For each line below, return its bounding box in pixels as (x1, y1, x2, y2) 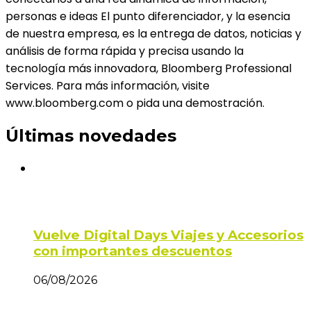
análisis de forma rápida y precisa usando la (6, 43, 244, 60)
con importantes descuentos (33, 242, 232, 259)
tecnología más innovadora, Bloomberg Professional (6, 60, 292, 77)
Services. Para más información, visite (6, 78, 210, 94)
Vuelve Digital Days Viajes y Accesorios (33, 226, 303, 243)
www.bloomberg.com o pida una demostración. (6, 95, 264, 112)
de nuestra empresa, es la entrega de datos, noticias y (6, 26, 301, 42)
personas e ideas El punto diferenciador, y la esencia (6, 8, 290, 25)
